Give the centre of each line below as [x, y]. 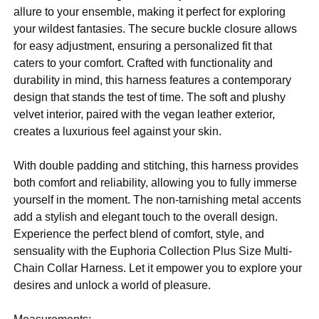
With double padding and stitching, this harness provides [156, 166]
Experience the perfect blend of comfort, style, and [139, 234]
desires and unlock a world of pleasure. [113, 285]
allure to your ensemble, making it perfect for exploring [150, 12]
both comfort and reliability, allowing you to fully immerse [156, 183]
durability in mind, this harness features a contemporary [153, 80]
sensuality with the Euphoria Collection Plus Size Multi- [153, 251]
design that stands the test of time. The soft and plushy [150, 97]
